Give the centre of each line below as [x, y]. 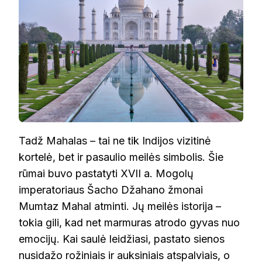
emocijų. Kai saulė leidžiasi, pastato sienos [122, 239]
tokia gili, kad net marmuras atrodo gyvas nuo [129, 222]
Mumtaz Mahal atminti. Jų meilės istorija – [120, 206]
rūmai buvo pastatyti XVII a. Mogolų [106, 173]
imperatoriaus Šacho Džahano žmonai [111, 189]
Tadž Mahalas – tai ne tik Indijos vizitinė [115, 140]
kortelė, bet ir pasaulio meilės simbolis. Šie [121, 157]
